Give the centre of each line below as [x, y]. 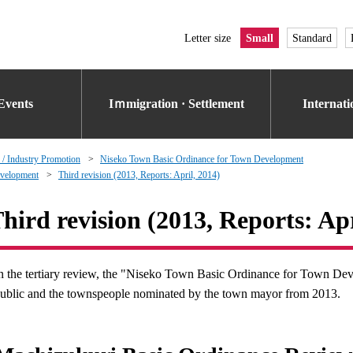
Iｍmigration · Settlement [176, 104]
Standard [312, 38]
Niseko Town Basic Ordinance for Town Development [202, 159]
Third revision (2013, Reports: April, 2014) [139, 175]
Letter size [208, 38]
